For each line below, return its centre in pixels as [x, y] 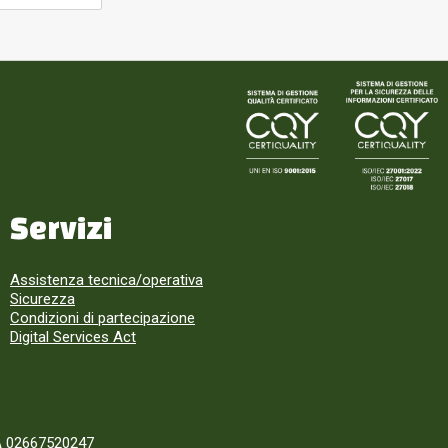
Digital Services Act [73, 337]
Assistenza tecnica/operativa [106, 280]
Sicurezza [42, 299]
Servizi [61, 228]
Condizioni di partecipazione [102, 318]
